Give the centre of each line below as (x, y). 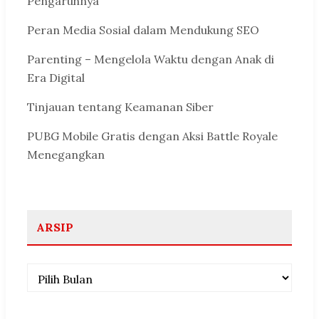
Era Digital (56, 77)
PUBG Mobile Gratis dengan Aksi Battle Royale (152, 136)
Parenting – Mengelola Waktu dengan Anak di (151, 59)
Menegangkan (66, 154)
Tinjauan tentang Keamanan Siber (120, 106)
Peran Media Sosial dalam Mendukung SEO (143, 30)
